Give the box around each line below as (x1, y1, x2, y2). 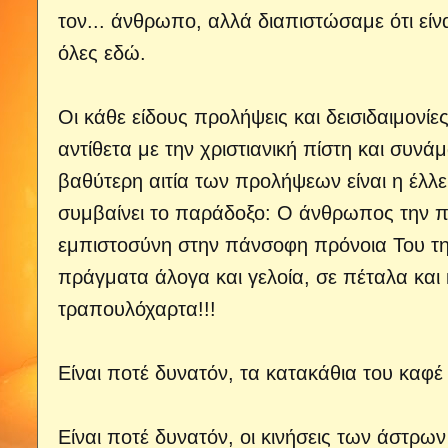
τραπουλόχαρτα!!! (58, 298, 216, 321)
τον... (58, 10, 105, 33)
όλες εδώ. (58, 42, 146, 65)
